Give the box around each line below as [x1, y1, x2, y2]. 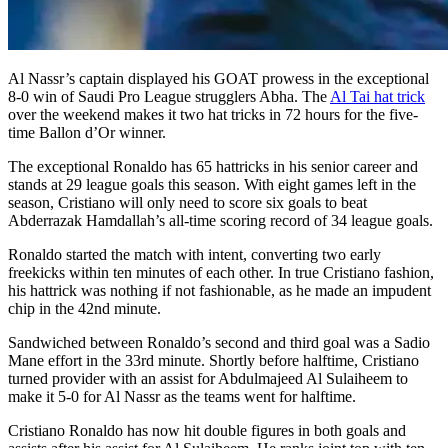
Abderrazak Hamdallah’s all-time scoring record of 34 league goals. [8, 211, 433, 229]
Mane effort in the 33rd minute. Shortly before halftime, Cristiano [8, 351, 419, 369]
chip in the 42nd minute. [8, 299, 161, 317]
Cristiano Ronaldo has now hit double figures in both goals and [8, 421, 406, 439]
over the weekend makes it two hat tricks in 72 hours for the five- [8, 105, 418, 123]
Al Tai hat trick [330, 87, 425, 105]
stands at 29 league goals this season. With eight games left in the [8, 175, 416, 193]
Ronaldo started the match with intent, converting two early [8, 245, 381, 263]
